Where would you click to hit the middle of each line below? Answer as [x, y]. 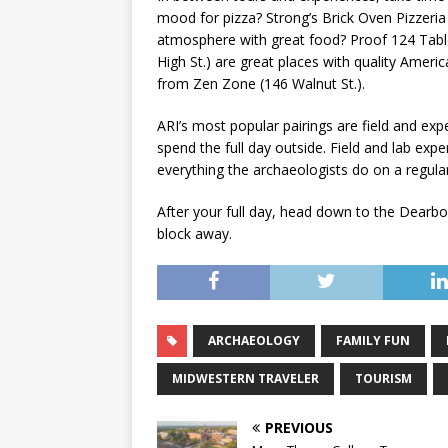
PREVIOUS [299, 428]
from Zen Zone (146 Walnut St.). [261, 84]
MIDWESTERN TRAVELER [245, 379]
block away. [194, 234]
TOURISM [383, 379]
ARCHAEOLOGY [254, 341]
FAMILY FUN [373, 341]
